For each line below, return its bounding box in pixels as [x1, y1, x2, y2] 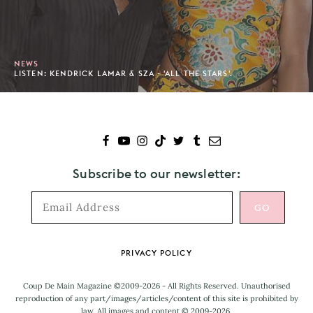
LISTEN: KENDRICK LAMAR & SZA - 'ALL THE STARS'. [14, 68, 233, 78]
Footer [14, 242, 66, 264]
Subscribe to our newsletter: [73, 165, 240, 182]
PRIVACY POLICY [121, 247, 192, 258]
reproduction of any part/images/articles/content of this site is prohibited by [15, 293, 298, 303]
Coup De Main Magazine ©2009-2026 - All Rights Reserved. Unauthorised [22, 280, 291, 291]
